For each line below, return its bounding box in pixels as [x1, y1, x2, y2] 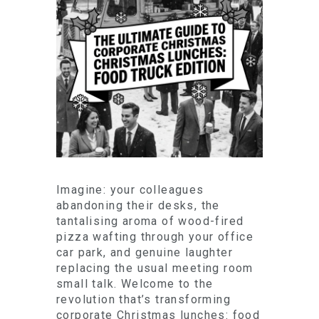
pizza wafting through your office [56, 230, 254, 244]
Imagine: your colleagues [56, 183, 204, 197]
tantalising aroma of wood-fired [56, 214, 244, 228]
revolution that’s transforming [56, 293, 231, 306]
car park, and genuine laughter [56, 246, 233, 259]
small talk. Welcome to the [56, 277, 214, 291]
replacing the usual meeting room [56, 261, 253, 275]
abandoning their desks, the [56, 199, 220, 212]
